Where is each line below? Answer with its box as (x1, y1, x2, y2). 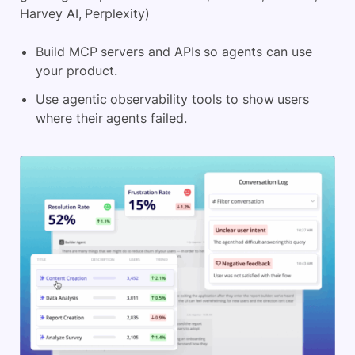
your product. (36, 63, 117, 79)
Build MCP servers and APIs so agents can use (36, 44, 312, 60)
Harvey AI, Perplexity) (20, 6, 151, 22)
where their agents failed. (36, 110, 188, 127)
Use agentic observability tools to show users (36, 91, 310, 108)
